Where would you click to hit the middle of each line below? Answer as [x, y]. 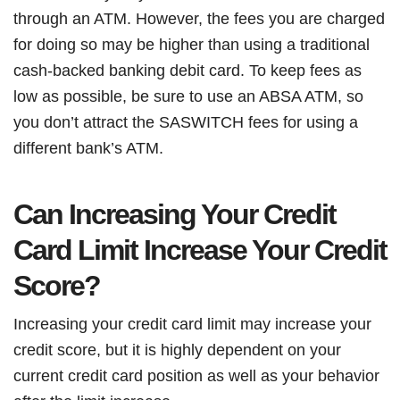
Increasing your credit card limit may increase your [192, 324]
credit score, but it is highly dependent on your [177, 350]
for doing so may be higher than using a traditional [192, 44]
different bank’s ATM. [88, 148]
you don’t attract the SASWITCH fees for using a [186, 122]
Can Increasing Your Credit [175, 214]
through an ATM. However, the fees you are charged [199, 18]
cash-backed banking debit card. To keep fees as [187, 70]
